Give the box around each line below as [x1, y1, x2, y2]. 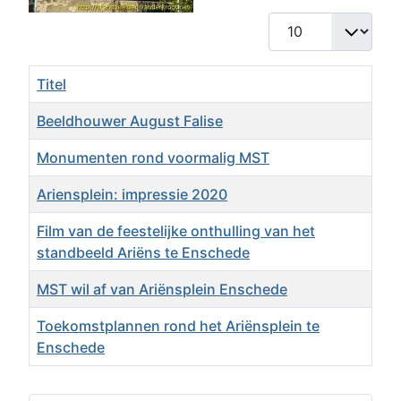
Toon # [268, 13, 315, 31]
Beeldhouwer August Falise [37, 111, 223, 130]
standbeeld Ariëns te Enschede [37, 243, 250, 261]
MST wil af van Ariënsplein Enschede [37, 279, 287, 298]
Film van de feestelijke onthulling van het [37, 221, 315, 240]
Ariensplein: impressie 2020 [37, 184, 227, 203]
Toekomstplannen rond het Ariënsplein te [37, 316, 320, 335]
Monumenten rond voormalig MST [37, 148, 269, 166]
